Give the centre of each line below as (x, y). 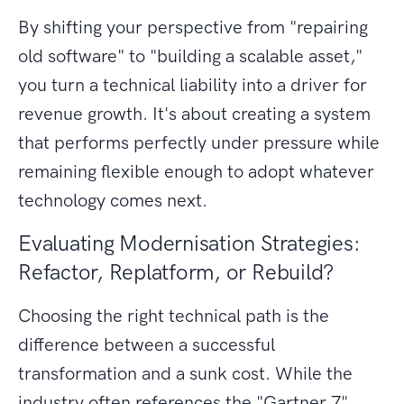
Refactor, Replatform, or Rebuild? (176, 272)
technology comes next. (113, 201)
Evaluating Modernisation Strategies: (189, 243)
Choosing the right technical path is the (174, 316)
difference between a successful (147, 345)
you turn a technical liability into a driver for (193, 85)
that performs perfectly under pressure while (199, 143)
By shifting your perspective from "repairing (193, 28)
